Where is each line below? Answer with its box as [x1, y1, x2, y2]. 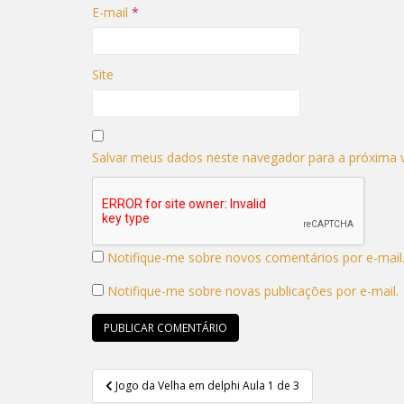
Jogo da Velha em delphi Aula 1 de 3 [115, 378, 299, 393]
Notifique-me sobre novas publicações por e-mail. [107, 282, 399, 299]
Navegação [91, 365, 210, 394]
